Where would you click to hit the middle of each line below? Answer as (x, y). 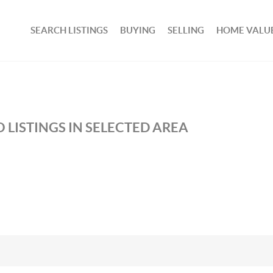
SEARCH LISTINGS (69, 30)
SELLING (186, 30)
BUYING (138, 30)
